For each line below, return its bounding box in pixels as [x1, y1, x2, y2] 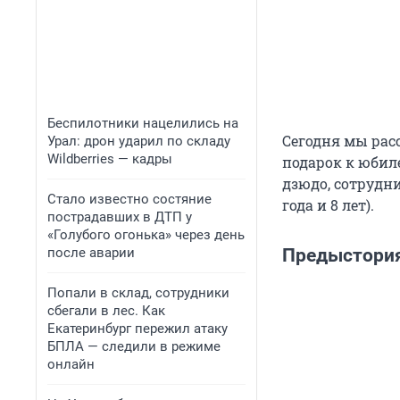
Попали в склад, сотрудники [47, 285, 229, 301]
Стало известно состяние [47, 191, 212, 207]
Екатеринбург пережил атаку [47, 321, 228, 337]
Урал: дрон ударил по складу [47, 133, 230, 149]
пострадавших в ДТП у [47, 209, 192, 225]
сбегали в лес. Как [47, 303, 165, 319]
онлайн [47, 356, 95, 372]
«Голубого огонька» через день [47, 227, 245, 243]
